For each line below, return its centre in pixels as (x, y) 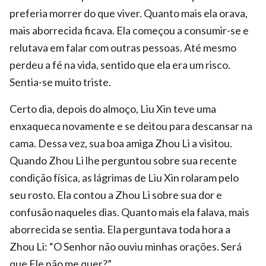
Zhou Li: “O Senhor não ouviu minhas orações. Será (126, 246)
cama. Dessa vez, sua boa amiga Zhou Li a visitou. (121, 143)
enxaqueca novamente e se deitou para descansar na (131, 126)
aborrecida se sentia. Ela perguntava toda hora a (120, 229)
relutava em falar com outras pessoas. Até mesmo (123, 47)
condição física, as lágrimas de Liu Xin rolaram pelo (124, 177)
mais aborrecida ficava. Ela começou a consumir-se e (129, 30)
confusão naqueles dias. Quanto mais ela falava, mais (129, 212)
